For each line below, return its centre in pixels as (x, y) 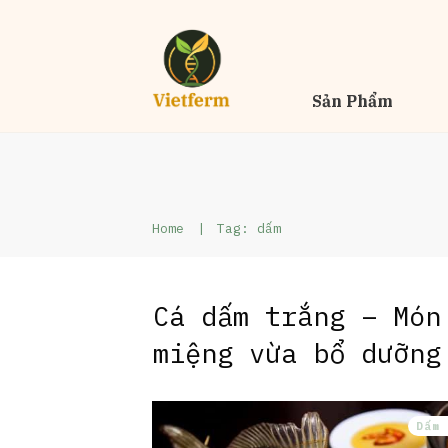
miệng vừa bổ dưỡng (297, 352)
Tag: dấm (249, 228)
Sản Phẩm (353, 101)
